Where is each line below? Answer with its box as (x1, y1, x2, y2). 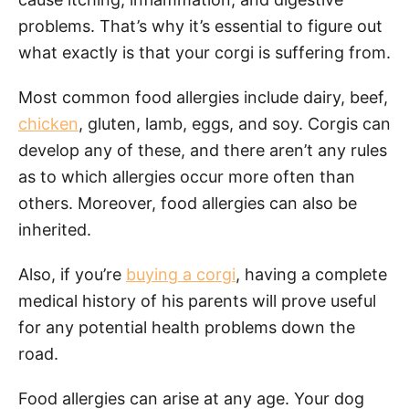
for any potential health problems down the (18, 317, 355, 337)
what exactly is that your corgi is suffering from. (18, 42, 391, 62)
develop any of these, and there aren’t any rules (18, 140, 387, 160)
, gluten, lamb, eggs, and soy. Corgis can (79, 113, 391, 133)
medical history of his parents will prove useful (18, 290, 376, 310)
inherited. (18, 219, 91, 239)
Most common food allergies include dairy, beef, (18, 87, 388, 107)
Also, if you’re (18, 264, 126, 284)
